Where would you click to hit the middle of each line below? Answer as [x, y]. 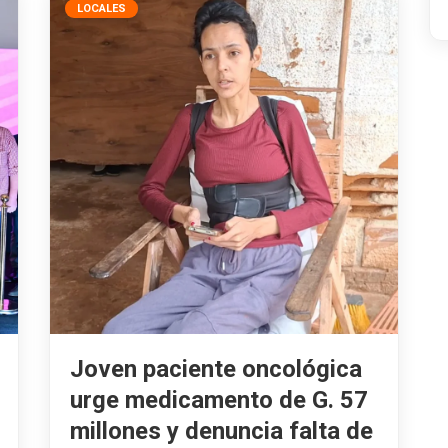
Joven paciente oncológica [216, 368]
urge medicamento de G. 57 [219, 399]
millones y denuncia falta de [221, 430]
